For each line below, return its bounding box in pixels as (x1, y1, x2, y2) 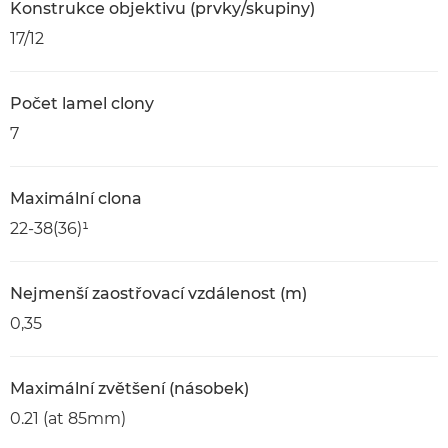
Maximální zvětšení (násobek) (10, 379, 249, 398)
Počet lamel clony (10, 94, 154, 113)
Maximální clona (10, 189, 142, 208)
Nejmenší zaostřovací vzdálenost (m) (10, 284, 307, 303)
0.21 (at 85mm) (10, 409, 126, 428)
